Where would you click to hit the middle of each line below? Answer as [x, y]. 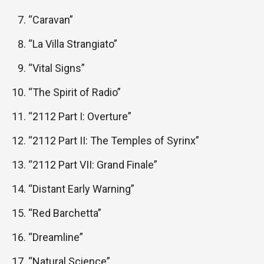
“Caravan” [51, 20]
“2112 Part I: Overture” [80, 117]
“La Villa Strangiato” [73, 44]
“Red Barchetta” [65, 213]
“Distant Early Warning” [81, 189]
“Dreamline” [56, 237]
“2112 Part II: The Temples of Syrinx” [114, 141]
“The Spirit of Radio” [75, 93]
